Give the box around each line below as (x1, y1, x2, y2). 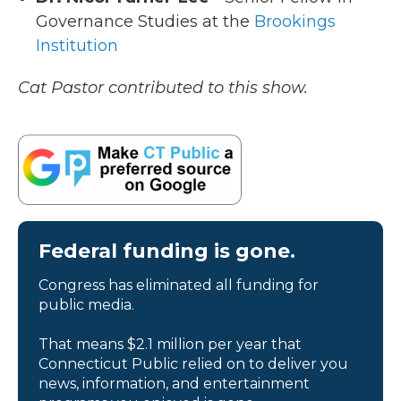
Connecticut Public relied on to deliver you (38, 354, 348, 372)
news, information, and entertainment (38, 374, 310, 392)
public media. (38, 295, 134, 313)
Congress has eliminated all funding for (38, 276, 319, 294)
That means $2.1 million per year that (38, 335, 302, 353)
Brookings (254, 11, 336, 31)
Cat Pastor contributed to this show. (18, 77, 308, 98)
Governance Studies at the (36, 11, 254, 31)
